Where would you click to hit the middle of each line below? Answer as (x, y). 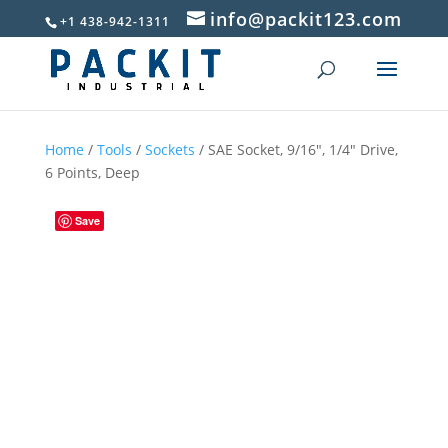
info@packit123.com (306, 19)
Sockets (169, 149)
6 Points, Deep (92, 172)
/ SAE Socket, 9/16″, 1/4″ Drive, (296, 149)
